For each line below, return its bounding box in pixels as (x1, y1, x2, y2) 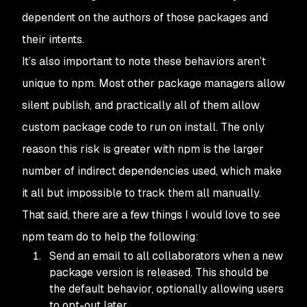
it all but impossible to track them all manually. (22, 186, 261, 200)
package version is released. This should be (49, 265, 269, 280)
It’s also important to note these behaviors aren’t (22, 54, 266, 69)
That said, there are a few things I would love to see (22, 208, 280, 222)
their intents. (22, 32, 84, 47)
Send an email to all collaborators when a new (49, 249, 283, 263)
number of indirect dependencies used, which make (22, 164, 282, 178)
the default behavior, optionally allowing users (49, 282, 284, 296)
